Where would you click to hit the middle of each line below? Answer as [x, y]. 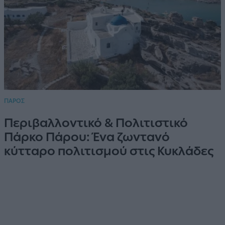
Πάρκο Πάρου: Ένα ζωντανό [87, 137]
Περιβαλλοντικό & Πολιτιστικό [96, 123]
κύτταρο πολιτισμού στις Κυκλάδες [108, 151]
